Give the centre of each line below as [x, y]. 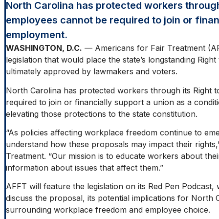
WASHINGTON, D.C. [44, 48]
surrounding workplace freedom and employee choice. [108, 210]
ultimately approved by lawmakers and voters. [91, 72]
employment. [36, 35]
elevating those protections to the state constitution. [101, 114]
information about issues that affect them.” [84, 168]
